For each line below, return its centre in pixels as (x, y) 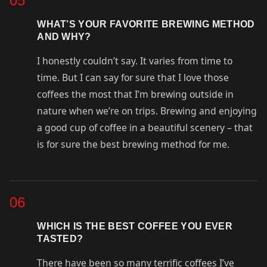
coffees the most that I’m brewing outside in (136, 94)
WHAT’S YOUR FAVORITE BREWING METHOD (146, 24)
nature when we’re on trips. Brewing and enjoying (147, 111)
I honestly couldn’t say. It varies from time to (135, 60)
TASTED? (60, 239)
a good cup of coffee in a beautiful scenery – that (145, 127)
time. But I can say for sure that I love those (133, 77)
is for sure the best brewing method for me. (133, 144)
